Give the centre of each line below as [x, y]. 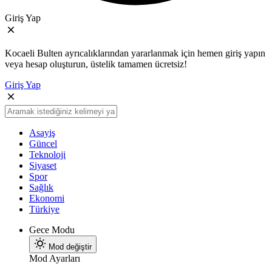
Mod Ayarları [55, 259]
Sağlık [41, 188]
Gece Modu [52, 230]
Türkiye [44, 209]
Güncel [43, 144]
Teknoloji [47, 155]
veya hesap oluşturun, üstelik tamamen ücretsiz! [96, 64]
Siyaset [43, 166]
